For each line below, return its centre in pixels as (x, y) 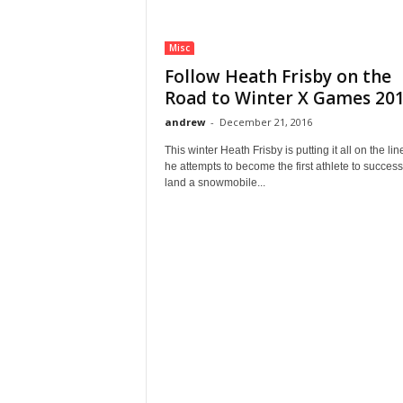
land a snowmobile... (215, 183)
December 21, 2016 (265, 122)
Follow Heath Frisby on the (278, 76)
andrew (184, 122)
